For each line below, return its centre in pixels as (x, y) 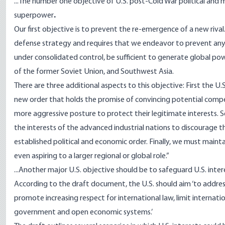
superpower (34, 16)
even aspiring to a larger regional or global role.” (92, 156)
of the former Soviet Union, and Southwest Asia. (94, 72)
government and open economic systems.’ (83, 212)
